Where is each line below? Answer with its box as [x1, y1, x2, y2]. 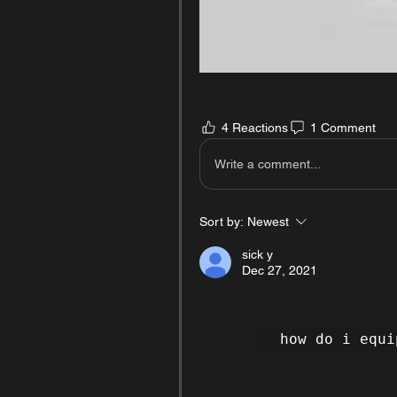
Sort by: [199, 214, 244, 230]
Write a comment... [214, 156, 321, 171]
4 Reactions [222, 120, 288, 135]
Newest [247, 214, 289, 230]
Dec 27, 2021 [242, 263, 317, 278]
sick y [242, 247, 273, 262]
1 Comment [310, 120, 376, 135]
